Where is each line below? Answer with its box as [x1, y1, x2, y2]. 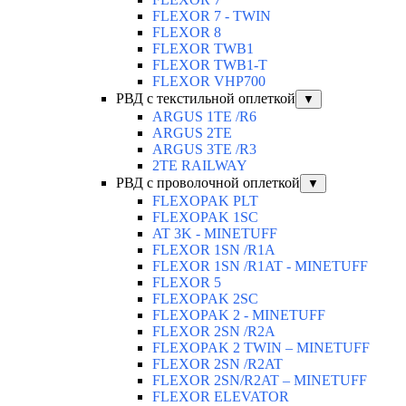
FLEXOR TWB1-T [152, 56, 267, 72]
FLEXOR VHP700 [152, 72, 266, 89]
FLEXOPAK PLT [152, 192, 258, 208]
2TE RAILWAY [152, 157, 247, 173]
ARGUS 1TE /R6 [152, 108, 256, 124]
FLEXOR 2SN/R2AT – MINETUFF [152, 372, 367, 388]
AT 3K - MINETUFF [152, 225, 277, 241]
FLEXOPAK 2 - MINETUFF [152, 306, 325, 323]
